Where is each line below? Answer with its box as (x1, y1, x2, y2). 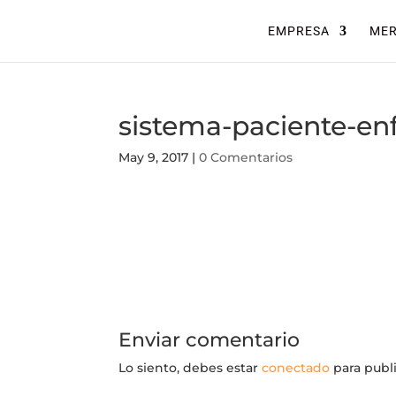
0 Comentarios (199, 149, 293, 165)
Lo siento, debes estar (118, 360, 263, 376)
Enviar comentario (118, 328, 301, 352)
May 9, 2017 (118, 149, 189, 165)
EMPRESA (267, 24, 330, 38)
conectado (262, 360, 331, 376)
